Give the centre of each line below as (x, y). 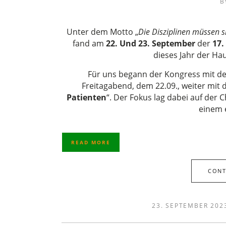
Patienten (86, 97)
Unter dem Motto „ (102, 32)
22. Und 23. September (151, 43)
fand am (90, 43)
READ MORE (91, 142)
